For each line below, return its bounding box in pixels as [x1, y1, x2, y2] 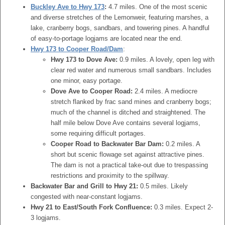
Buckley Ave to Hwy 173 [31, 3, 104, 11]
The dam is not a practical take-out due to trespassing [51, 161, 208, 169]
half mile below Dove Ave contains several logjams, [51, 119, 200, 127]
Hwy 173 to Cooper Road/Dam [31, 45, 123, 53]
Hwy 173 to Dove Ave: [51, 56, 118, 63]
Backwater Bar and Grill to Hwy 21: [31, 182, 138, 190]
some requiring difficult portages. [51, 130, 146, 137]
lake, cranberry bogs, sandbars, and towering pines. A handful [31, 24, 209, 32]
